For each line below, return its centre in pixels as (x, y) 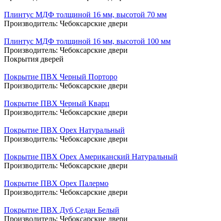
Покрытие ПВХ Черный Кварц (57, 103)
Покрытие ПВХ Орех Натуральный (64, 130)
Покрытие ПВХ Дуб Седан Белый (62, 210)
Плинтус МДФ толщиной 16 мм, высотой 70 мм (85, 14)
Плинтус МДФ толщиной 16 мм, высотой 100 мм (87, 41)
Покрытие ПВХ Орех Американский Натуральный (91, 156)
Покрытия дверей (34, 59)
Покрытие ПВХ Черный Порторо (61, 76)
